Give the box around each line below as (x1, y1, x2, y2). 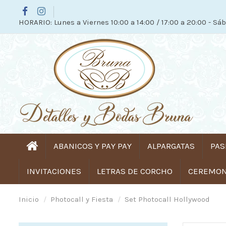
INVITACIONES (27, 166, 81, 176)
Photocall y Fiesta (50, 194, 113, 204)
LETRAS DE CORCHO (97, 166, 173, 176)
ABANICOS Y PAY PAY (53, 141, 132, 151)
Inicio (19, 194, 39, 204)
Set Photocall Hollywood (125, 194, 210, 204)
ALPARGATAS (147, 141, 195, 151)
